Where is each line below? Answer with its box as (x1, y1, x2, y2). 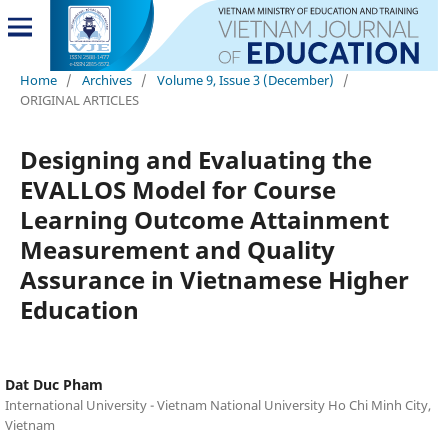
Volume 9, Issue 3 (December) (156, 70, 334, 89)
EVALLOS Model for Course (19, 172, 336, 206)
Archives (81, 70, 132, 89)
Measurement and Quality (19, 232, 335, 266)
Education (19, 292, 139, 326)
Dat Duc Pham (4, 374, 103, 394)
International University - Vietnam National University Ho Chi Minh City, (4, 395, 431, 414)
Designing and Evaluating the (19, 142, 372, 176)
